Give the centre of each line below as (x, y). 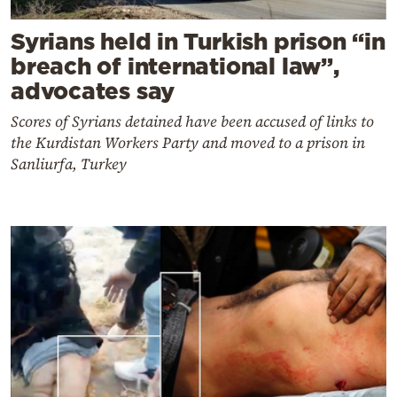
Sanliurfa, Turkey (69, 163)
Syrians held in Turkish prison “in (198, 41)
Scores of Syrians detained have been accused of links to (192, 121)
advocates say (93, 90)
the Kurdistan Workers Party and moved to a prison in (188, 142)
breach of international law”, (175, 66)
